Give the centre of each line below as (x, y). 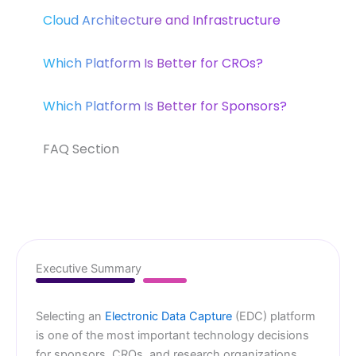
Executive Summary (89, 268)
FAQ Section (81, 149)
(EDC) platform (274, 316)
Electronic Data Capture (168, 316)
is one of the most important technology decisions (172, 335)
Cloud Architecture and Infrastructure (162, 20)
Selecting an (70, 316)
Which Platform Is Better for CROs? (153, 63)
